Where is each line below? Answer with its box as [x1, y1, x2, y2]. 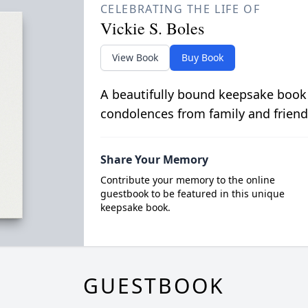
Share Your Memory [100, 152, 208, 168]
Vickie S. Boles [100, 17, 204, 40]
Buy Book [181, 51, 223, 65]
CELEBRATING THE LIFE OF [100, 1, 261, 17]
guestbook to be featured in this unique [100, 187, 285, 201]
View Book [111, 51, 158, 65]
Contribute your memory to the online [100, 173, 275, 187]
